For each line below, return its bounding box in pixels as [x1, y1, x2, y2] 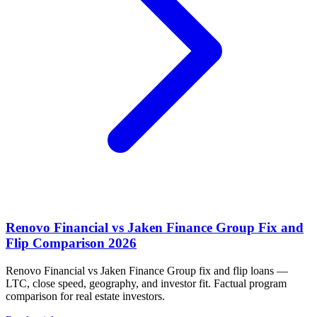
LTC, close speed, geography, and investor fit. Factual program [6, 277, 287, 289]
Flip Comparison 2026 [6, 235, 137, 250]
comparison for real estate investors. [6, 289, 165, 302]
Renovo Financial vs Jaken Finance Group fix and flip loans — [6, 264, 288, 277]
